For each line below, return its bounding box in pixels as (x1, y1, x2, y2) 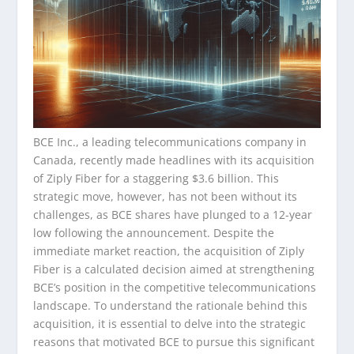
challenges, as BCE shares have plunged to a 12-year (33, 206, 313, 222)
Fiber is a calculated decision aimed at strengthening (33, 261, 315, 277)
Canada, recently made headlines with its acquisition (33, 152, 315, 168)
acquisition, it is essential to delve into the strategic (33, 315, 307, 331)
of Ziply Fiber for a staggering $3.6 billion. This (33, 170, 280, 186)
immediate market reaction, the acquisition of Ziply (33, 243, 305, 258)
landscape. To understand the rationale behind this (33, 297, 308, 313)
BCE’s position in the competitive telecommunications (33, 279, 317, 295)
